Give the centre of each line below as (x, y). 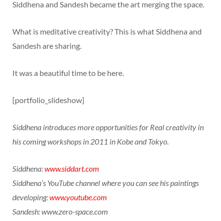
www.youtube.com (78, 197)
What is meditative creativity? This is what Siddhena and (107, 31)
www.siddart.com (72, 168)
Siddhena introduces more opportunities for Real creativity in (108, 127)
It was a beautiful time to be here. (68, 73)
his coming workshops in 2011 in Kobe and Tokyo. (91, 141)
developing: (31, 197)
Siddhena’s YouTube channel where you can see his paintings (106, 183)
